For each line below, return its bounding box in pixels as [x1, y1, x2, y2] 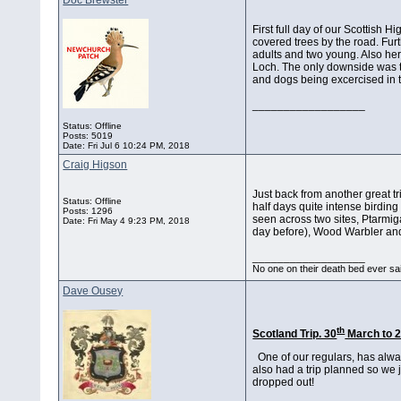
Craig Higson [63, 158, 128, 172]
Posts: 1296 [63, 206, 114, 217]
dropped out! [252, 376, 315, 389]
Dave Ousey [63, 285, 124, 298]
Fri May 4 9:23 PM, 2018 [88, 216, 191, 226]
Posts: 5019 [63, 131, 114, 141]
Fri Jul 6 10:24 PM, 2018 [88, 141, 191, 151]
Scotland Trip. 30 [252, 328, 337, 341]
